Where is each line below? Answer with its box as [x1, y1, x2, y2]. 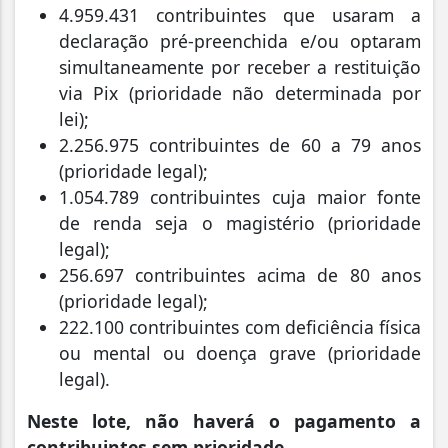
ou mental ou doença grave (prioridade [59, 341, 421, 366]
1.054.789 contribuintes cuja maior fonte [59, 185, 421, 210]
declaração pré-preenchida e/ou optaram [59, 29, 421, 54]
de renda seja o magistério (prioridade [59, 211, 421, 236]
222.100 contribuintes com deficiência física [59, 315, 421, 340]
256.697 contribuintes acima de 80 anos [59, 263, 421, 288]
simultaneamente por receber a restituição [59, 55, 421, 80]
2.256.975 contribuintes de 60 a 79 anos [59, 133, 421, 158]
